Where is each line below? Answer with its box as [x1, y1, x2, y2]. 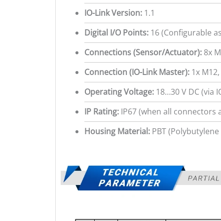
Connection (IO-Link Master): [84, 66, 189, 77]
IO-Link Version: [84, 7, 142, 18]
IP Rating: [84, 106, 119, 117]
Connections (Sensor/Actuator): [84, 46, 202, 58]
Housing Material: [84, 125, 150, 137]
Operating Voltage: [84, 86, 154, 97]
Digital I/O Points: [84, 27, 148, 38]
